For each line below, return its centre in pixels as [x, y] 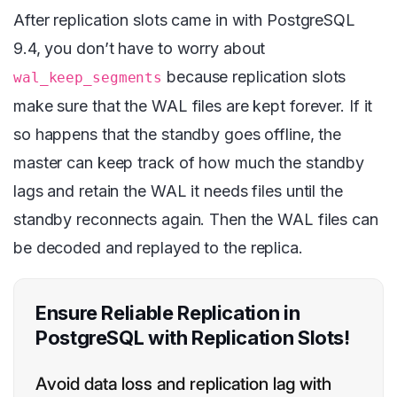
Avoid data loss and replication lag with [183, 384]
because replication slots [254, 77]
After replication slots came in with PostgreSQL [184, 20]
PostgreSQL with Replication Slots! [193, 338]
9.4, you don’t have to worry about [140, 49]
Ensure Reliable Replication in [168, 313]
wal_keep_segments [88, 78]
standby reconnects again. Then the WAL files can [196, 220]
